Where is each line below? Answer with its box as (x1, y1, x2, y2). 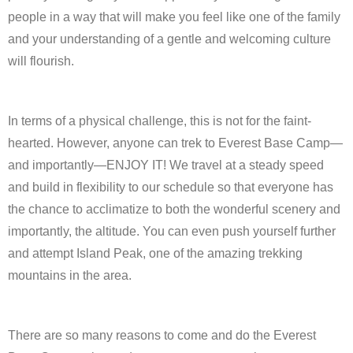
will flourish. (8, 54, 74, 68)
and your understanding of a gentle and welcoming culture (8, 32, 331, 46)
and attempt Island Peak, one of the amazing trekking (8, 246, 303, 260)
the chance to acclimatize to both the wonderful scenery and (8, 202, 340, 216)
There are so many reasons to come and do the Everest (8, 328, 316, 342)
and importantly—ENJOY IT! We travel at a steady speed (8, 158, 324, 172)
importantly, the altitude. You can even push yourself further (8, 224, 336, 238)
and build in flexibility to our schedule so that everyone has (8, 180, 333, 194)
